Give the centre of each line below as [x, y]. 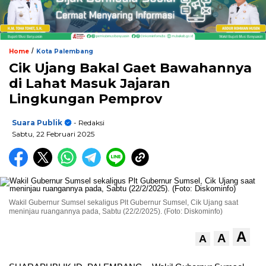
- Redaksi [88, 123]
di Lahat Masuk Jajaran [90, 84]
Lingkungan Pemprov [85, 99]
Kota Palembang [65, 52]
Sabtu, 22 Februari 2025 [53, 134]
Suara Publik [37, 123]
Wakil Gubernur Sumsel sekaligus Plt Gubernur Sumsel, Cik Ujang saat [123, 203]
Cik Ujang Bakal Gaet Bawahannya [130, 68]
